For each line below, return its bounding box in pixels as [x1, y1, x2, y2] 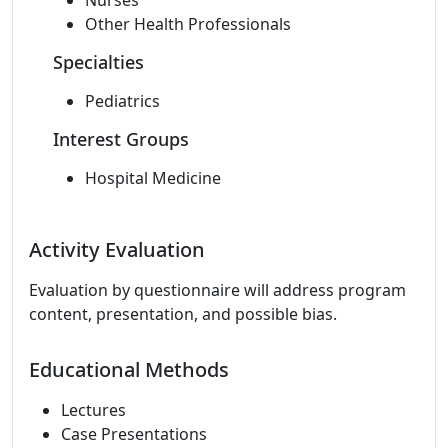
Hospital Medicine [85, 167, 221, 189]
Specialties [53, 50, 144, 74]
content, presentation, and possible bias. [29, 303, 337, 325]
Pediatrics [85, 90, 160, 112]
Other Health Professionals [85, 13, 291, 35]
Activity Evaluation [29, 236, 205, 263]
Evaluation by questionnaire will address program [29, 279, 406, 301]
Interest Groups [53, 127, 189, 151]
